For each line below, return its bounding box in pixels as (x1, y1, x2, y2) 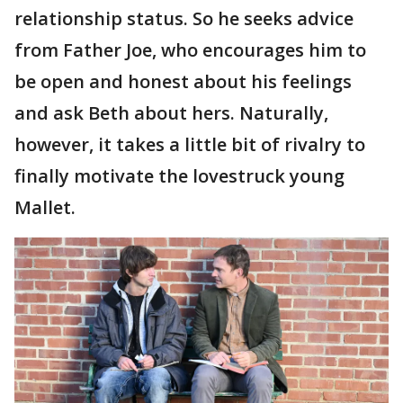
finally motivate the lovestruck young (14, 163, 345, 188)
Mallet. (14, 194, 80, 219)
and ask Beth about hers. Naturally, (14, 100, 328, 125)
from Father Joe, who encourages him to (14, 37, 366, 62)
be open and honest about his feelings (14, 68, 352, 94)
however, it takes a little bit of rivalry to (14, 131, 365, 157)
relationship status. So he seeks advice (14, 5, 354, 31)
